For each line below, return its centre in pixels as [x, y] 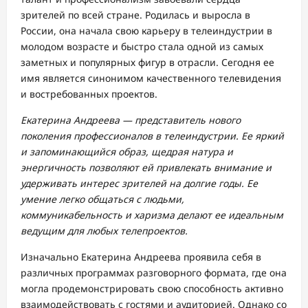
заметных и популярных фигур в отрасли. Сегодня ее [147, 62]
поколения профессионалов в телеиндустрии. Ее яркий [152, 136]
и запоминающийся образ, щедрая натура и [127, 152]
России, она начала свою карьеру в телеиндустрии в [146, 31]
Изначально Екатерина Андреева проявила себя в [141, 257]
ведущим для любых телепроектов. [104, 231]
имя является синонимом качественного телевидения [151, 78]
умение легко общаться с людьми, [102, 199]
